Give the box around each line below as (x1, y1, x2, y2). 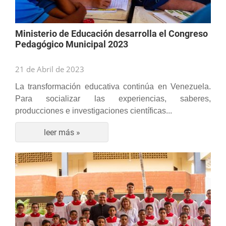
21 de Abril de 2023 (15, 64, 84, 74)
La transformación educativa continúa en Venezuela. (15, 82, 211, 91)
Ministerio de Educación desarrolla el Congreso (15, 28, 208, 39)
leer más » (43, 127, 80, 137)
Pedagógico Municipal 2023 (15, 39, 128, 49)
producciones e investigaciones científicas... (15, 106, 172, 115)
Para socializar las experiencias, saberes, (15, 94, 211, 103)
